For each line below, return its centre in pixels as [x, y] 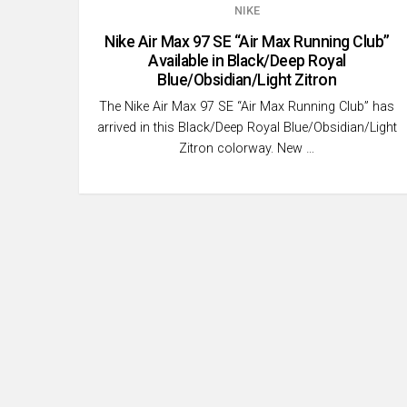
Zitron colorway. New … [247, 149]
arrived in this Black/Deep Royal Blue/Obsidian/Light [247, 128]
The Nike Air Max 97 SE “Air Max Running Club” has [247, 107]
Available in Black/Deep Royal [247, 60]
